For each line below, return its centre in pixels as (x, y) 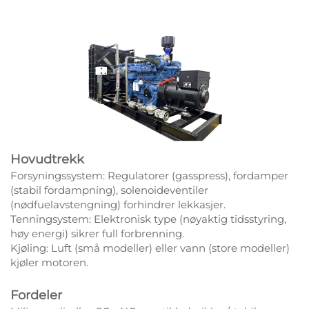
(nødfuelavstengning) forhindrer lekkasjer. (118, 205)
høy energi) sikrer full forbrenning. (97, 234)
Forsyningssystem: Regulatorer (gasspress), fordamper (149, 176)
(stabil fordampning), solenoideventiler (109, 190)
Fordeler (36, 296)
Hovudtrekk (47, 160)
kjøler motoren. (49, 263)
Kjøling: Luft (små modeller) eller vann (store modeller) (150, 248)
